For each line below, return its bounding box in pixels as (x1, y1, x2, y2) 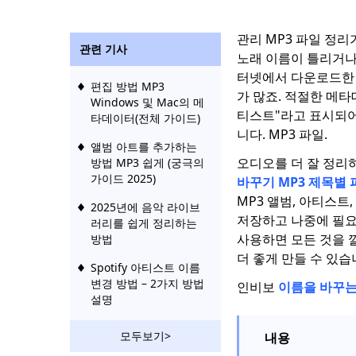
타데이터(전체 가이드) (91, 110, 200, 126)
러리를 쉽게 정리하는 (91, 215, 197, 230)
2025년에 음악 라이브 (91, 199, 200, 215)
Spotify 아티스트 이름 (91, 260, 200, 275)
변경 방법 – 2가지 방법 (91, 276, 204, 291)
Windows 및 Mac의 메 (91, 95, 204, 110)
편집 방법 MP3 (91, 79, 164, 94)
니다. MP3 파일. (237, 126, 327, 143)
